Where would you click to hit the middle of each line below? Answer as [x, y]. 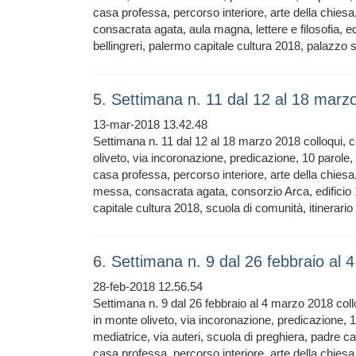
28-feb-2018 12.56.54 [148, 286]
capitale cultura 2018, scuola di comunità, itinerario [223, 208]
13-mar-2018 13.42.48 [150, 124]
